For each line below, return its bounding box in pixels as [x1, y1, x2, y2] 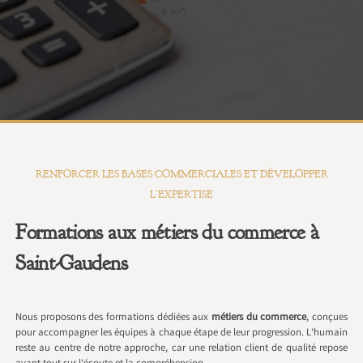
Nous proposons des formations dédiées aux [15, 310, 211, 326]
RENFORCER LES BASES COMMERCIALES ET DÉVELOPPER [35, 168, 328, 181]
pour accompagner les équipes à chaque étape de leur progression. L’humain [15, 325, 348, 341]
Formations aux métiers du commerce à [15, 219, 319, 246]
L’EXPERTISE [150, 188, 213, 202]
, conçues [306, 310, 348, 326]
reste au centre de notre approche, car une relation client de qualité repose [15, 340, 348, 357]
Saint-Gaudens [15, 250, 127, 277]
